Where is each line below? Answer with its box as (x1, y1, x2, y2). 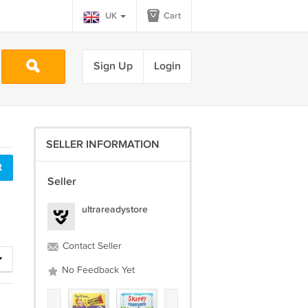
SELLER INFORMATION (45, 138, 159, 151)
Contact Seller (59, 241, 122, 252)
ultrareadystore (81, 203, 148, 215)
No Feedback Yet (58, 265, 135, 276)
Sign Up (93, 60, 133, 73)
